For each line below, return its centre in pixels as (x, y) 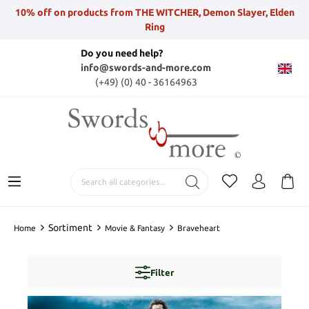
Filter (162, 272)
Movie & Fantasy (135, 228)
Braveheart (199, 228)
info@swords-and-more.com (146, 68)
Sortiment (70, 227)
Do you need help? (122, 53)
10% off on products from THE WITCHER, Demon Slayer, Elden (154, 12)
